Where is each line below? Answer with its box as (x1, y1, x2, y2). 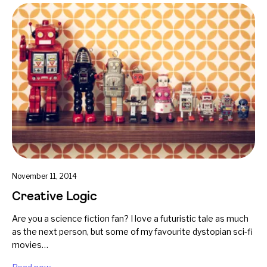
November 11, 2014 (12, 172, 77, 181)
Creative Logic (12, 189, 97, 203)
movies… (12, 240, 48, 250)
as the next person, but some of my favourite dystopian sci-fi (12, 226, 253, 237)
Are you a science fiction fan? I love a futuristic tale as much (12, 213, 249, 224)
